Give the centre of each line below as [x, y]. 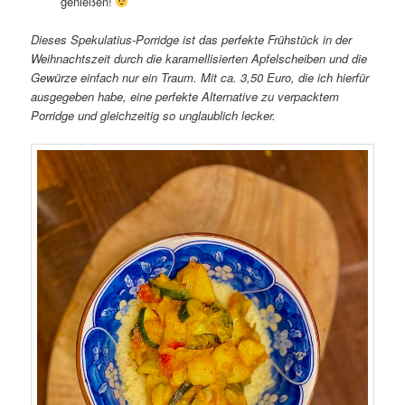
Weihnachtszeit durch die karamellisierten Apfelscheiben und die [199, 59]
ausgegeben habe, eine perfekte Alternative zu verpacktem [185, 97]
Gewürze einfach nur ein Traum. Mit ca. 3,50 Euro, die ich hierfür [200, 78]
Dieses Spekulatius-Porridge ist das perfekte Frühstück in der [192, 40]
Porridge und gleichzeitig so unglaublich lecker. [154, 116]
